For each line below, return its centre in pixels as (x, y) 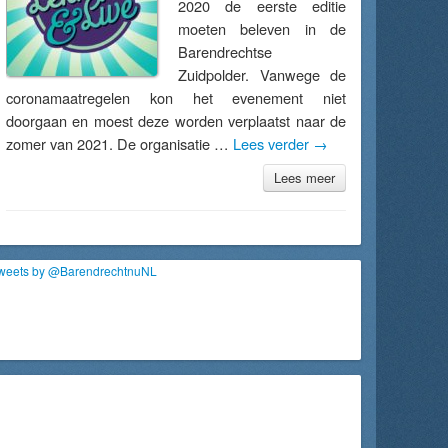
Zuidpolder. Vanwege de (262, 74)
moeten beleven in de (262, 28)
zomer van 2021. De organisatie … (119, 143)
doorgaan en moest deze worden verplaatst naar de (176, 120)
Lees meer (304, 177)
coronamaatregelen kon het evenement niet (176, 97)
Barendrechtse (225, 51)
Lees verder (273, 143)
